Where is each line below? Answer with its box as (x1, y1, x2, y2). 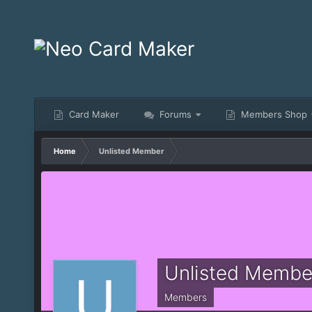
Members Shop (237, 109, 307, 120)
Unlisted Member (98, 146, 164, 156)
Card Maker (65, 109, 119, 120)
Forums (156, 109, 192, 120)
